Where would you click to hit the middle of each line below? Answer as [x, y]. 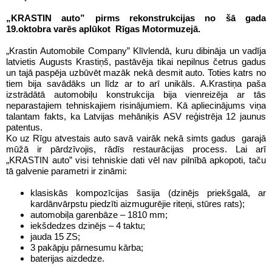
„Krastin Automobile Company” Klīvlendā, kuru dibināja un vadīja [136, 51]
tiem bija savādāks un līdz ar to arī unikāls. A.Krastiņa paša [136, 83]
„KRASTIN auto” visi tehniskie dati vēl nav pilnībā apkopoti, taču [136, 160]
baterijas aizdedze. [67, 258]
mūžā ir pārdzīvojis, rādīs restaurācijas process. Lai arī [136, 149]
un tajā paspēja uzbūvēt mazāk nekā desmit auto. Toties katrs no [136, 73]
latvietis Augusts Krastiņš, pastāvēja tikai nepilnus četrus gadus [136, 62]
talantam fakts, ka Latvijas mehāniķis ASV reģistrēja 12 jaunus [136, 116]
